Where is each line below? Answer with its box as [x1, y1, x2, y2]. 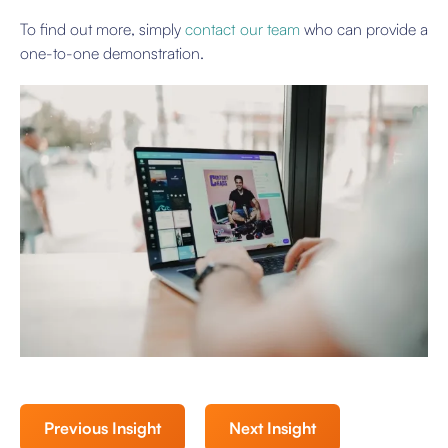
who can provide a [299, 19, 429, 40]
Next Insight [229, 418, 316, 439]
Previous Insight [44, 418, 161, 439]
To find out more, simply [20, 19, 186, 40]
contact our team [185, 19, 300, 40]
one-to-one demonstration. [20, 43, 204, 64]
